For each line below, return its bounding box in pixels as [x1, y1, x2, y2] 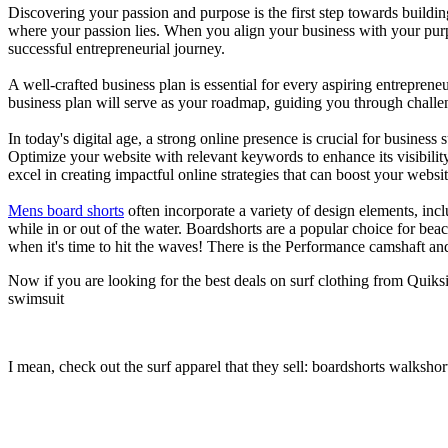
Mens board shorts [8, 201, 124, 219]
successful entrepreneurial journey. [8, 39, 225, 57]
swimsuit [8, 289, 64, 307]
